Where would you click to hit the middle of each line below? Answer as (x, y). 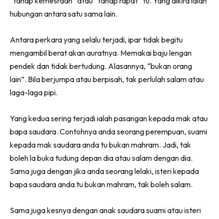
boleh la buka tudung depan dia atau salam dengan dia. (101, 158)
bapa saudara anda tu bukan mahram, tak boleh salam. (101, 184)
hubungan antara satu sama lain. (64, 13)
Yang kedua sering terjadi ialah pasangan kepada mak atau (109, 118)
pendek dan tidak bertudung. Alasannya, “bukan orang (101, 66)
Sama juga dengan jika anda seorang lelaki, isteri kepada (104, 171)
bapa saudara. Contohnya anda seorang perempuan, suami (109, 131)
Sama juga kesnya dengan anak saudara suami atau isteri (105, 210)
